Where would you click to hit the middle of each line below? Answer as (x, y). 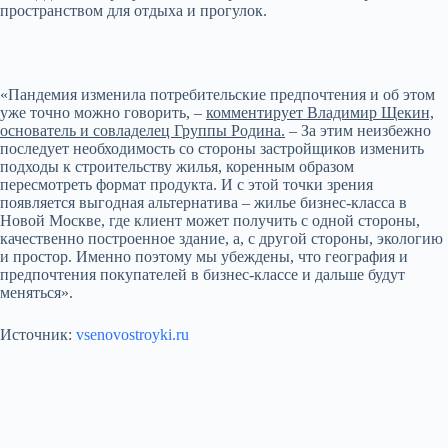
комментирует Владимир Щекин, (320, 112)
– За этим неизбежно (358, 130)
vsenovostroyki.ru (132, 334)
